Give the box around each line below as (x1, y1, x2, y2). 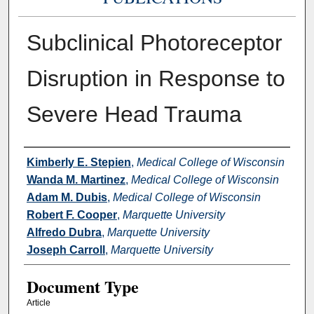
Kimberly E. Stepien (26, 156, 131, 168)
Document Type (26, 273, 139, 299)
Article (26, 297, 50, 308)
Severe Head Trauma (26, 101, 242, 127)
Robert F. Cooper (26, 208, 117, 221)
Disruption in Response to (26, 65, 285, 91)
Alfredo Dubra (26, 226, 102, 238)
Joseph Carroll (26, 243, 105, 256)
